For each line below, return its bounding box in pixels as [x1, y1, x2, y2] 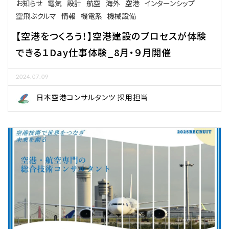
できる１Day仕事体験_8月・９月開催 [16, 45, 171, 59]
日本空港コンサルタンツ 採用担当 [36, 92, 148, 103]
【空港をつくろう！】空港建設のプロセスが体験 [16, 29, 207, 43]
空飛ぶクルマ [16, 11, 56, 21]
